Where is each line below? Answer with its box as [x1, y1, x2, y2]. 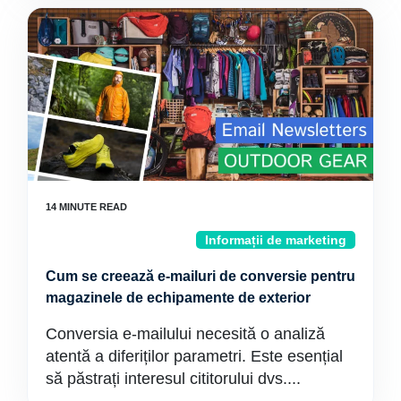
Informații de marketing [205, 233, 346, 247]
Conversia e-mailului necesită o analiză [46, 325, 325, 343]
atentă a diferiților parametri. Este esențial [46, 347, 343, 365]
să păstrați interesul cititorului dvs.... [46, 370, 301, 388]
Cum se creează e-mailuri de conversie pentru [46, 269, 355, 284]
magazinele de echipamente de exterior [46, 290, 311, 305]
